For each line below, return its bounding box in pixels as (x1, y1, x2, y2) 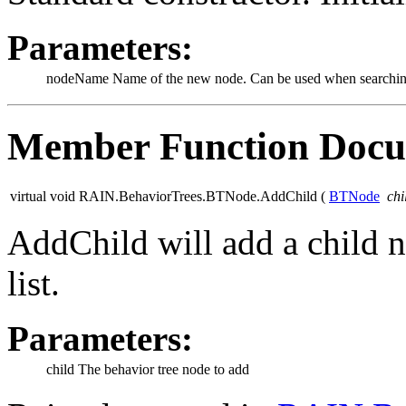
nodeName (46, 70, 109, 86)
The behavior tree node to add (78, 362, 249, 378)
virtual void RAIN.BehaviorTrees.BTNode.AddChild (10, 188, 317, 205)
